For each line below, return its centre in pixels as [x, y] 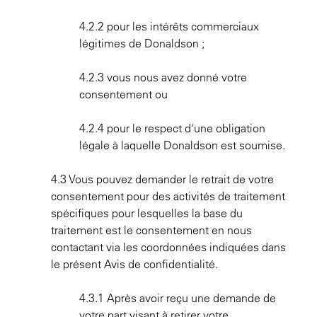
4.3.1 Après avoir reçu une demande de [178, 298]
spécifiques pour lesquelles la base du [147, 213]
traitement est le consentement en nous [151, 230]
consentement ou [123, 94]
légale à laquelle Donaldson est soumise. [182, 145]
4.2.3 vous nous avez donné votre [163, 77]
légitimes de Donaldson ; [142, 43]
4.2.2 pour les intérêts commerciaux [169, 26]
